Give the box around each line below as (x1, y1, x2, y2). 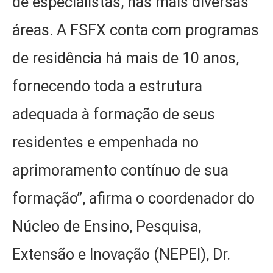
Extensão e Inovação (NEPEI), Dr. (12, 245, 230, 263)
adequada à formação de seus (12, 105, 215, 123)
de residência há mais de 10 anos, (12, 49, 239, 67)
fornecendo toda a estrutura (12, 77, 202, 95)
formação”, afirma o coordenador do (12, 189, 255, 207)
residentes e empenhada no (12, 133, 199, 151)
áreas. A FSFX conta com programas (12, 21, 259, 39)
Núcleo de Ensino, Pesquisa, (12, 217, 201, 235)
